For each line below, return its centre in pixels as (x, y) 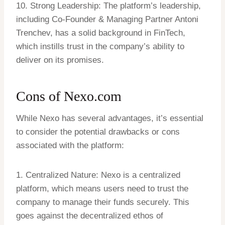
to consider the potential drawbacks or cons (98, 132)
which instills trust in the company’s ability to (100, 47)
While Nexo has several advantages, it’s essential (110, 119)
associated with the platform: (70, 146)
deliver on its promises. (60, 60)
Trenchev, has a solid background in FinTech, (101, 33)
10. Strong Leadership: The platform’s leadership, (108, 6)
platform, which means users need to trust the (102, 189)
